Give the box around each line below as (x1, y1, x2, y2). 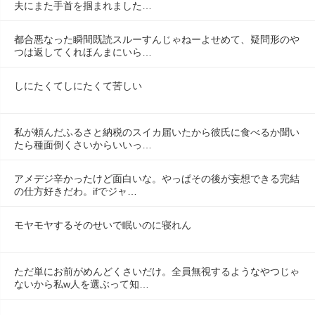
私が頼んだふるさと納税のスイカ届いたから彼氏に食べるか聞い (14, 126, 300, 138)
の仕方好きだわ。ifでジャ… (14, 185, 137, 197)
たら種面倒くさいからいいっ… (14, 139, 152, 150)
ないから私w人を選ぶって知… (14, 278, 149, 290)
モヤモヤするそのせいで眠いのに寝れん (14, 219, 191, 231)
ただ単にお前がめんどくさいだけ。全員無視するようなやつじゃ (14, 265, 300, 277)
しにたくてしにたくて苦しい (14, 79, 142, 91)
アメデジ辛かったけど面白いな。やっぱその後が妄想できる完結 (14, 172, 300, 184)
